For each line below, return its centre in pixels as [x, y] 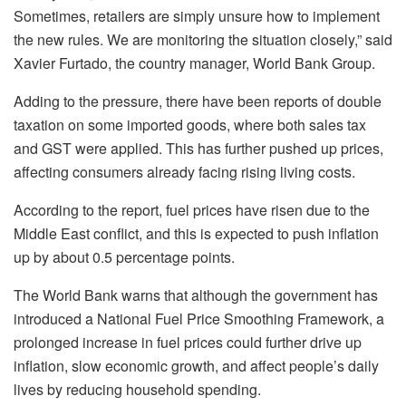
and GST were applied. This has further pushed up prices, [198, 148]
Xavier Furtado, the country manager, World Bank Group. [194, 63]
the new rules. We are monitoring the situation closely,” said [203, 39]
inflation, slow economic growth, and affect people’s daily [196, 365]
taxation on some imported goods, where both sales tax [190, 124]
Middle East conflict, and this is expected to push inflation [196, 233]
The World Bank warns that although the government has [196, 295]
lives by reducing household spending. [137, 389]
